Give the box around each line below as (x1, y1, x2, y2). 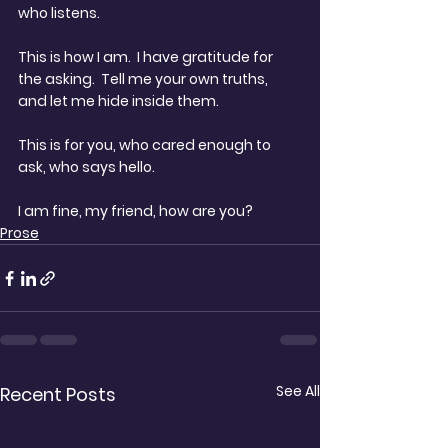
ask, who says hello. (18, 157, 161, 177)
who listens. (18, 3, 106, 23)
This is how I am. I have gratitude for (18, 47, 276, 67)
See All (276, 381, 320, 401)
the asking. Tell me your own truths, (18, 69, 271, 89)
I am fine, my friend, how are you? (18, 201, 253, 221)
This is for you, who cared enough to (18, 135, 274, 155)
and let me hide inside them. (18, 91, 219, 111)
